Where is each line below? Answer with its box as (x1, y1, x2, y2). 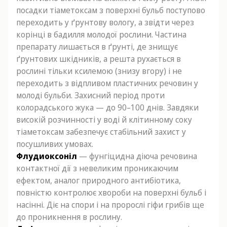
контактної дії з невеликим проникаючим (16, 163, 178, 174)
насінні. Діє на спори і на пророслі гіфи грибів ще (16, 199, 204, 210)
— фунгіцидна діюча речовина (77, 150, 197, 162)
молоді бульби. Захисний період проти (16, 90, 165, 101)
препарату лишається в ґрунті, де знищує (16, 41, 178, 52)
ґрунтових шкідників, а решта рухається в (16, 53, 181, 64)
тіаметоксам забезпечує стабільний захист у (16, 126, 186, 137)
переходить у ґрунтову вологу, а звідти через (16, 17, 194, 28)
